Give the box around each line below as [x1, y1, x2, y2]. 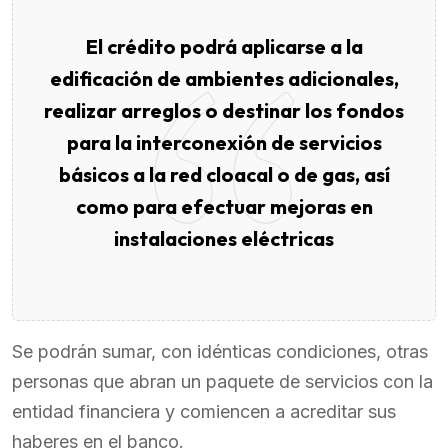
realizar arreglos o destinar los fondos [44, 98, 404, 123]
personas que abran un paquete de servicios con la [12, 371, 433, 392]
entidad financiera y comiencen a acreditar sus [12, 401, 396, 422]
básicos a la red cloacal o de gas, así [58, 162, 390, 187]
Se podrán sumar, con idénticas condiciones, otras [12, 341, 428, 362]
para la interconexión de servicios [66, 130, 382, 155]
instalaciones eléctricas [114, 226, 334, 251]
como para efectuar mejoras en [75, 194, 373, 219]
